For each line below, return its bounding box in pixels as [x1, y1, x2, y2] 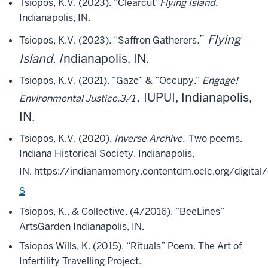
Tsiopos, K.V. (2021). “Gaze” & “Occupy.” [19, 74, 202, 87]
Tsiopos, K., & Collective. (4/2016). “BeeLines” [19, 205, 224, 218]
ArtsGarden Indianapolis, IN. [19, 220, 144, 233]
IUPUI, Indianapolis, [141, 90, 252, 105]
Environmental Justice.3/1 [19, 92, 135, 105]
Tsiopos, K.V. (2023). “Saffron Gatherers [19, 34, 197, 47]
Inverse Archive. [114, 132, 187, 145]
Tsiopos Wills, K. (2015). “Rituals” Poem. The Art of [19, 240, 242, 252]
